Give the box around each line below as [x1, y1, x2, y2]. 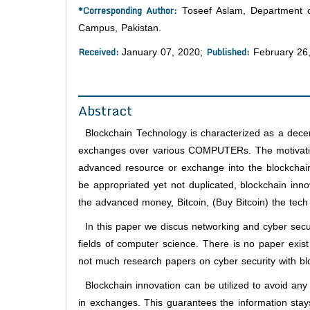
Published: [206, 44, 250, 60]
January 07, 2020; [122, 47, 206, 58]
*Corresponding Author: [78, 3, 178, 19]
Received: [78, 44, 122, 60]
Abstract [78, 100, 132, 122]
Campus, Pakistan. [78, 23, 161, 34]
